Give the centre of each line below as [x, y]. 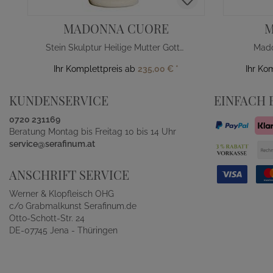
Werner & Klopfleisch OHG [62, 194]
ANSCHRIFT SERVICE [69, 175]
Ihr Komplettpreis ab [96, 69]
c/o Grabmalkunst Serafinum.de [73, 206]
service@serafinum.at [52, 144]
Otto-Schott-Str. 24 [47, 218]
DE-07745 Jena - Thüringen [63, 230]
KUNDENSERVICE [59, 100]
